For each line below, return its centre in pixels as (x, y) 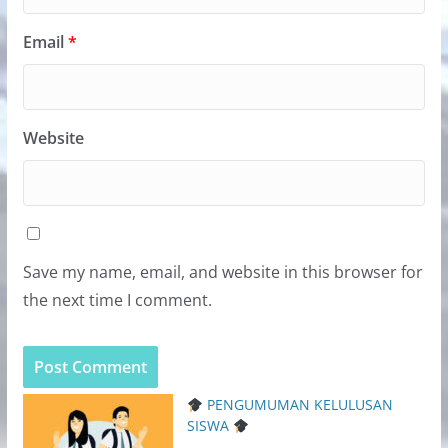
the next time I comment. (117, 300)
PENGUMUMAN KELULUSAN (297, 405)
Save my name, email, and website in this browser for (222, 272)
